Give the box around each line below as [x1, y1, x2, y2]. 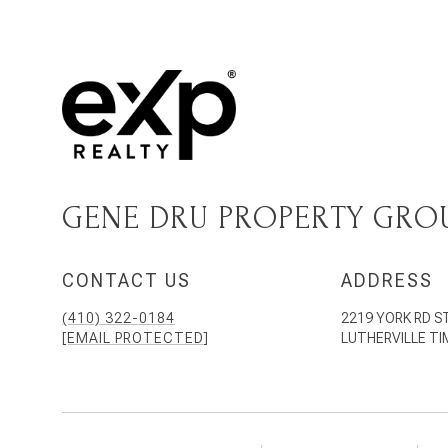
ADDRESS [340, 269, 433, 291]
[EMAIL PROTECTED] [62, 329, 209, 346]
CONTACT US [62, 269, 191, 291]
